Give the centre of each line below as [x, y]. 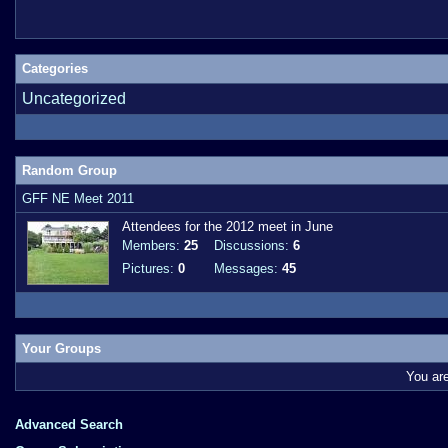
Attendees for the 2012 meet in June [227, 226]
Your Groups [61, 348]
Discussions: [251, 245]
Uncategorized [74, 98]
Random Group [69, 170]
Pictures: [148, 268]
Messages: [246, 268]
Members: [151, 245]
